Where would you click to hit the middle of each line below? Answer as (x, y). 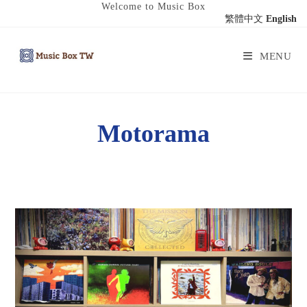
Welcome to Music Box (153, 7)
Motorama (153, 134)
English (281, 19)
